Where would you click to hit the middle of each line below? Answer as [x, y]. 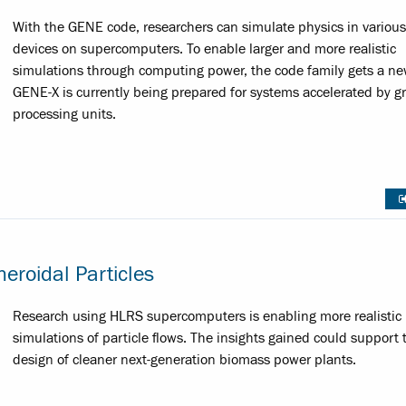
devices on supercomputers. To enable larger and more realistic [204, 49]
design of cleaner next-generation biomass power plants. [184, 359]
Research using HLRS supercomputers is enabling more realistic [207, 316]
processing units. [64, 115]
